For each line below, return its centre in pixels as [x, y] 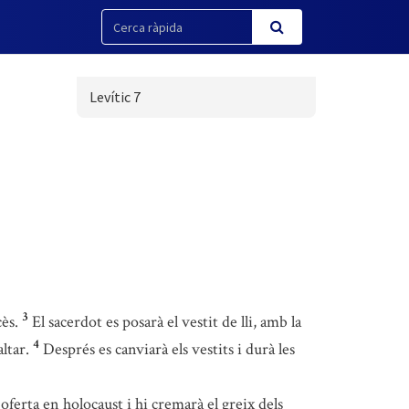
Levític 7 [115, 97]
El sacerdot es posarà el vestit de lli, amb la [167, 322]
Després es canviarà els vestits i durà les [169, 349]
